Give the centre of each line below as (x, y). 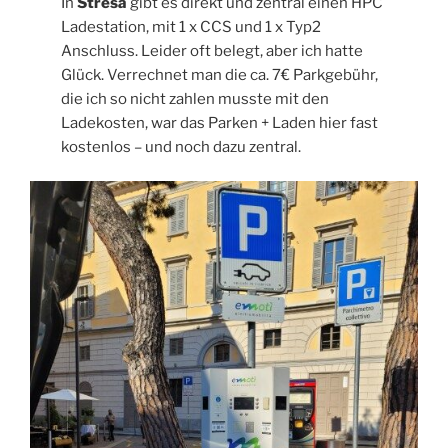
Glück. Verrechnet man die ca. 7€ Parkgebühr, (220, 74)
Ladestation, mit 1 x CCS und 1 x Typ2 (191, 26)
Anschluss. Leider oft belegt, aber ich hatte (212, 50)
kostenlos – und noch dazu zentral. (181, 146)
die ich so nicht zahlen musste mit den (195, 98)
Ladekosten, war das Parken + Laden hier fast (220, 122)
